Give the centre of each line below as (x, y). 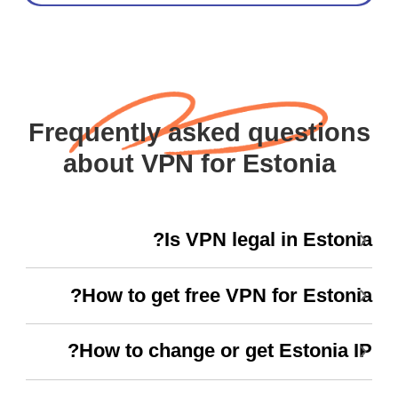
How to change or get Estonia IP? (231, 351)
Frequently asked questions (203, 132)
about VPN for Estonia (203, 163)
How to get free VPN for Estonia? (232, 295)
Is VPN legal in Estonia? (273, 240)
